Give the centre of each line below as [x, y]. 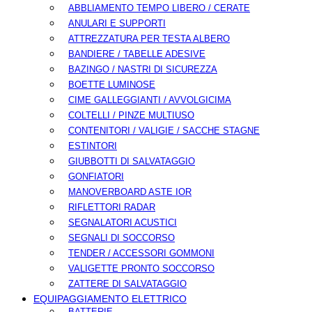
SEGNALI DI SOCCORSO [122, 238]
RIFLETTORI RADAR [112, 208]
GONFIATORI [96, 177]
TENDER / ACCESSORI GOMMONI [141, 253]
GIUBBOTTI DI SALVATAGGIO [132, 162]
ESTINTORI [93, 146]
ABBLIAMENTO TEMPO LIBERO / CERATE [159, 8]
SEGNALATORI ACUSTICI [123, 223]
